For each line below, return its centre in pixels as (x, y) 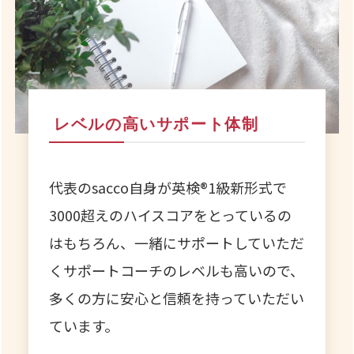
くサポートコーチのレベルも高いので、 (177, 271)
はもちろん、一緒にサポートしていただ (177, 243)
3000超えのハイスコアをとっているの (171, 215)
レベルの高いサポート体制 (156, 124)
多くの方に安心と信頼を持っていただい (177, 298)
